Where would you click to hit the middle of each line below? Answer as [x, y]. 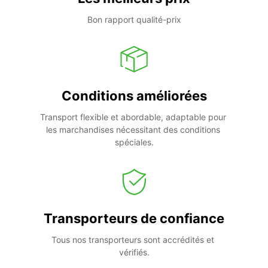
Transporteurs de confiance [134, 218]
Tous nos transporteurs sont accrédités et [133, 239]
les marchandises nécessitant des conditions [133, 129]
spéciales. [134, 142]
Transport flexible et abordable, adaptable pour [133, 117]
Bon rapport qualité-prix [134, 19]
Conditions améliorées [134, 95]
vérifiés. [134, 252]
